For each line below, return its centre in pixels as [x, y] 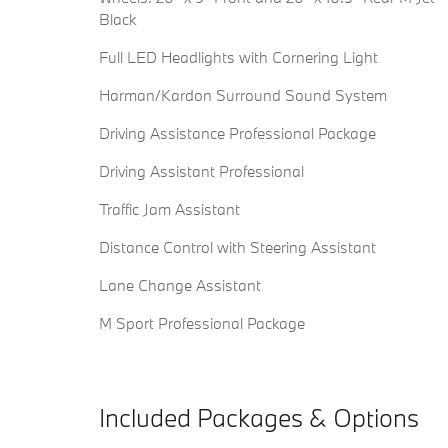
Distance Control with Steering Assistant [237, 246]
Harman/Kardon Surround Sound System [243, 94]
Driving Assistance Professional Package [237, 132]
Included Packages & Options [259, 417]
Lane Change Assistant [180, 284]
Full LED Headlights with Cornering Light [238, 56]
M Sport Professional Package [202, 322]
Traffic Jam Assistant [169, 208]
